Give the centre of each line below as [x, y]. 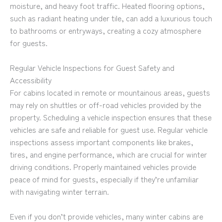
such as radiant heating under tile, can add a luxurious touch [111, 18]
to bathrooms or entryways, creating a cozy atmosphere [106, 30]
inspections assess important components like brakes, [102, 141]
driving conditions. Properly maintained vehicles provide [103, 166]
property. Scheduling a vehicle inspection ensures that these [111, 117]
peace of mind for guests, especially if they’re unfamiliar [104, 179]
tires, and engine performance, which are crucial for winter [109, 154]
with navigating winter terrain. [59, 191]
